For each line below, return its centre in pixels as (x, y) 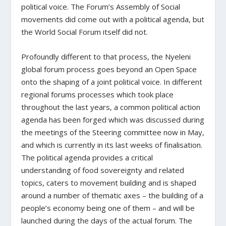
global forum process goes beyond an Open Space (109, 69)
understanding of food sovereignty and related (103, 170)
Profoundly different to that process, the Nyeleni (106, 56)
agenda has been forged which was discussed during (113, 119)
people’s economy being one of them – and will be (108, 208)
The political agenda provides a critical (87, 157)
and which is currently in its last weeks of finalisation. (112, 145)
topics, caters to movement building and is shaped (109, 182)
